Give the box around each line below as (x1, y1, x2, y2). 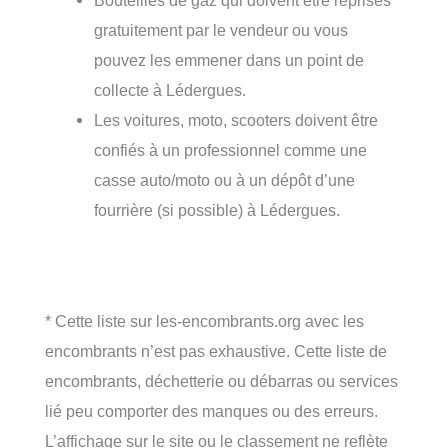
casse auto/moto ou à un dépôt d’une (94, 171, 356, 190)
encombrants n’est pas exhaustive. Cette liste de (45, 341, 387, 360)
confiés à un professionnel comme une (94, 141, 368, 160)
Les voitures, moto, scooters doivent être (94, 111, 379, 130)
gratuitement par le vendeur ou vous (94, 21, 349, 40)
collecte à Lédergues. (94, 81, 247, 100)
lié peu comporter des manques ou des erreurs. (45, 401, 378, 420)
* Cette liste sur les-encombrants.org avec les (45, 311, 364, 330)
